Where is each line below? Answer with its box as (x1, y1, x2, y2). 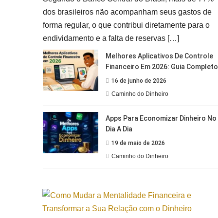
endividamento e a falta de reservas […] (42, 34, 179, 42)
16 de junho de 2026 (111, 77, 166, 84)
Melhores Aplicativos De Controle (105, 52, 213, 60)
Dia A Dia (105, 125, 132, 133)
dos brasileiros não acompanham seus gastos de (42, 7, 212, 16)
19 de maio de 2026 (111, 139, 165, 146)
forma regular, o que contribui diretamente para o (42, 20, 210, 29)
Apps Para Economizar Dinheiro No (105, 114, 217, 122)
